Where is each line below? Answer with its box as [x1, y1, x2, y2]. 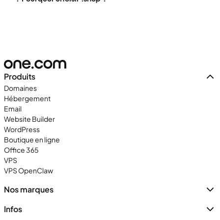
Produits [4, 71, 35, 82]
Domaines [4, 83, 37, 92]
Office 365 [4, 145, 39, 154]
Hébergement [4, 94, 51, 103]
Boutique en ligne [4, 135, 60, 144]
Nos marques [4, 184, 54, 194]
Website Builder [4, 114, 55, 123]
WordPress [4, 125, 40, 134]
